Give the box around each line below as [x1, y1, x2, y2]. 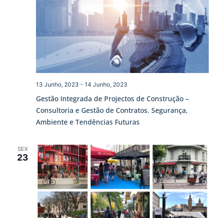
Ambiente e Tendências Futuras [36, 117, 140, 127]
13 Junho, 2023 [36, 81, 79, 89]
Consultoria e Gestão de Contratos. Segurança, [36, 106, 188, 115]
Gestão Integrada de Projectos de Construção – [36, 94, 189, 104]
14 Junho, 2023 [84, 81, 127, 89]
